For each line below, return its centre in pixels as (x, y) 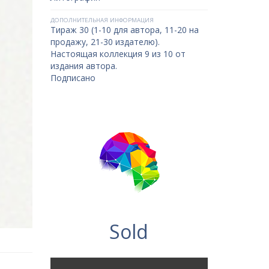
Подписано (73, 78)
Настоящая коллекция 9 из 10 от (118, 54)
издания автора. (83, 66)
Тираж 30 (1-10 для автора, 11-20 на (124, 30)
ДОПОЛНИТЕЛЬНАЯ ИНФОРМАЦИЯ (102, 20)
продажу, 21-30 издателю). (105, 42)
